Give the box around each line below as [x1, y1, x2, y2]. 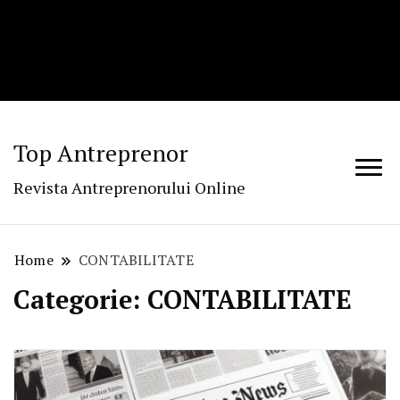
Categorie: [13, 282, 147, 317]
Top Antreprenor [13, 137, 188, 169]
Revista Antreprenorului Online [13, 177, 246, 199]
